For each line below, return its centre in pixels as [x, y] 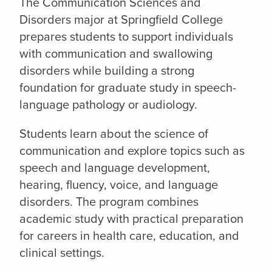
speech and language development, [115, 168]
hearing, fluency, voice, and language [119, 185]
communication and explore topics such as [132, 151]
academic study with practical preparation [131, 219]
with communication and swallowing [116, 53]
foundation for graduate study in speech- [128, 87]
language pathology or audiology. [108, 104]
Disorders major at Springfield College [121, 19]
